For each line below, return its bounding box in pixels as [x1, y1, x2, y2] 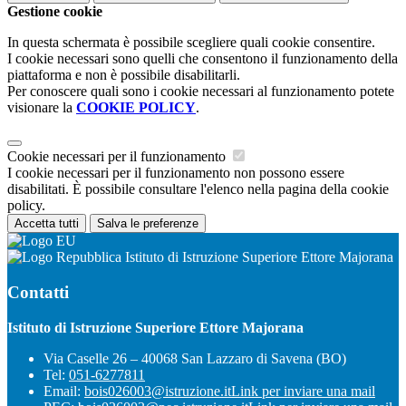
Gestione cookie [7, 4, 102, 20]
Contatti [7, 282, 69, 302]
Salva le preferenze [97, 217, 198, 231]
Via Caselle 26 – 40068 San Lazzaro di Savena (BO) [43, 350, 346, 366]
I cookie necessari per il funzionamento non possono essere [7, 165, 344, 181]
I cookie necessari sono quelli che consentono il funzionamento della [7, 51, 398, 67]
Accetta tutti [14, 217, 79, 231]
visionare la [7, 100, 76, 116]
